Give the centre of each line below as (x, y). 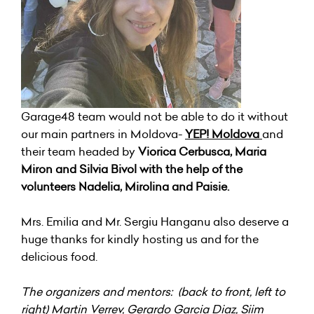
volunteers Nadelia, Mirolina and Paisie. (125, 186)
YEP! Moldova (222, 134)
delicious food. (59, 256)
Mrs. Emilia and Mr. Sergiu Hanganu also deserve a (155, 221)
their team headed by (80, 151)
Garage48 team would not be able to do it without (155, 116)
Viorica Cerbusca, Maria (202, 151)
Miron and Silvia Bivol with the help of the (132, 169)
